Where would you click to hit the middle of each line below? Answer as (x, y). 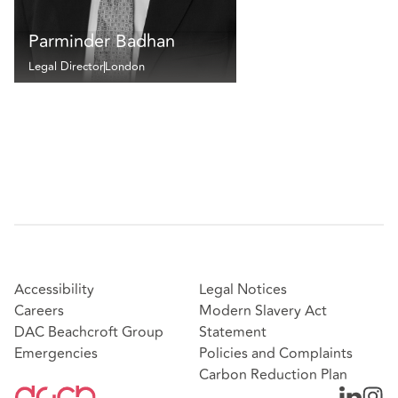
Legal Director (66, 67)
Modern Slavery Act (263, 311)
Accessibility (54, 290)
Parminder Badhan (102, 41)
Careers (39, 311)
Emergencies (56, 354)
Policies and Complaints (276, 354)
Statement (233, 333)
